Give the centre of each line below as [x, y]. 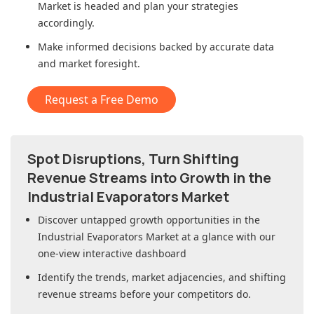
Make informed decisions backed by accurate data [156, 47]
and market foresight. [89, 64]
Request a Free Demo [102, 100]
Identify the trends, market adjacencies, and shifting [162, 278]
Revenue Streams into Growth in [138, 178]
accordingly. [66, 23]
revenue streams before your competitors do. [144, 294]
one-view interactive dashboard [112, 254]
